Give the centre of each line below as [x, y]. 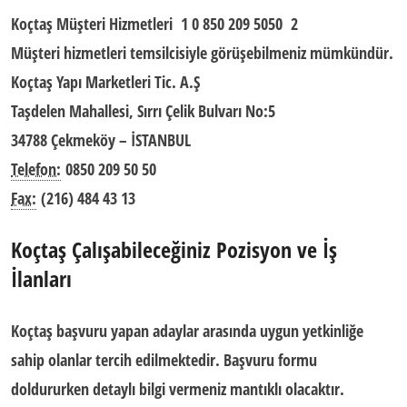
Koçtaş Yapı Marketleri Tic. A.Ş [105, 82]
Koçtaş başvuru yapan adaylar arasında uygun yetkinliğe [187, 331]
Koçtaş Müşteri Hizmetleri [94, 24]
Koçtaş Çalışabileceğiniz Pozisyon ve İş [174, 249]
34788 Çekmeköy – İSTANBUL [101, 140]
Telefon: [36, 169]
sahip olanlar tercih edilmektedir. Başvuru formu [164, 360]
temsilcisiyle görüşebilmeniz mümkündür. [260, 53]
